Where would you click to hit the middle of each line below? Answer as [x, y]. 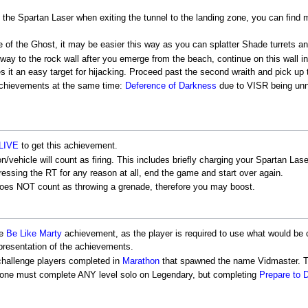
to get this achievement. [68, 146]
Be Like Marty [34, 234]
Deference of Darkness [171, 86]
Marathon [141, 261]
